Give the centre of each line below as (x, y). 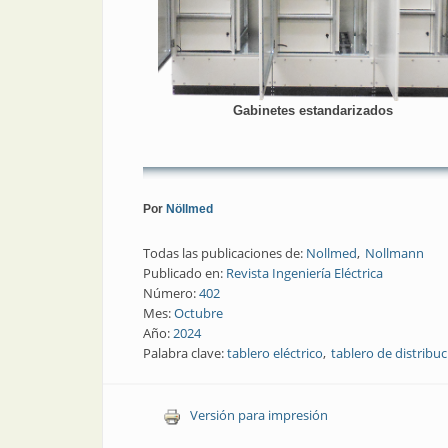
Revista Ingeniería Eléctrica (304, 273)
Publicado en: (184, 273)
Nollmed (331, 253)
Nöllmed (189, 208)
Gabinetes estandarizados (313, 111)
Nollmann (394, 253)
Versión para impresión (258, 415)
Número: (171, 293)
